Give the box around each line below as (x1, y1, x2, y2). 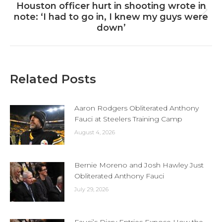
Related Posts (10, 72, 96, 87)
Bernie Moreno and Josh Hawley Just (74, 161, 204, 170)
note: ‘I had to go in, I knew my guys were (14, 11, 208, 23)
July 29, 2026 (74, 186, 109, 193)
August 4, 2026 (74, 129, 115, 136)
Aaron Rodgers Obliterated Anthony (74, 104, 199, 113)
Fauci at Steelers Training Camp (74, 114, 182, 124)
